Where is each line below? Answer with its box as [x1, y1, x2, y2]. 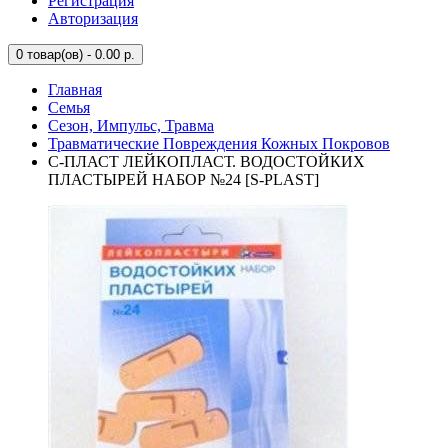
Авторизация [48, 10, 138, 27]
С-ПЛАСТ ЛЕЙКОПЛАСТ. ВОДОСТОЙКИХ [48, 153, 365, 170]
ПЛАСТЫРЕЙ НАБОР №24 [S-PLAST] [48, 171, 319, 188]
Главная [48, 81, 102, 98]
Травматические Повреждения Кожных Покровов [48, 135, 390, 152]
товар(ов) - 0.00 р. [23, 47, 135, 62]
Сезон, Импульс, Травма [48, 117, 214, 134]
